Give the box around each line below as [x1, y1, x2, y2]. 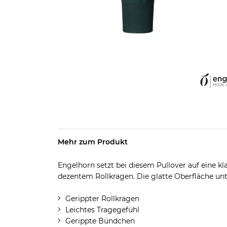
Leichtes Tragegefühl [65, 205, 139, 214]
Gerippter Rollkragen [65, 194, 139, 203]
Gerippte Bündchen [65, 216, 135, 225]
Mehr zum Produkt [57, 137, 128, 146]
